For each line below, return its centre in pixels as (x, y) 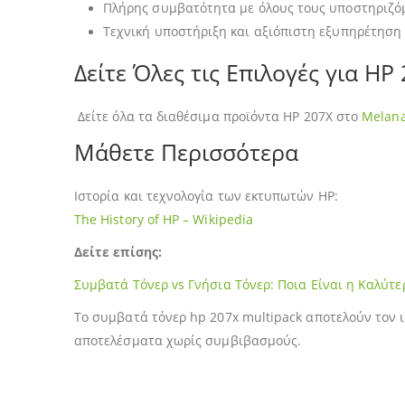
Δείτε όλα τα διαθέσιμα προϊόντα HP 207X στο (217, 116)
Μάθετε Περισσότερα (186, 151)
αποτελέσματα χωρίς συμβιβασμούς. (188, 340)
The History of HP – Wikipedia (164, 219)
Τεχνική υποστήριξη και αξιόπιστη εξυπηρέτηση (253, 31)
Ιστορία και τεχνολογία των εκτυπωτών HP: (206, 195)
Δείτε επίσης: (118, 251)
